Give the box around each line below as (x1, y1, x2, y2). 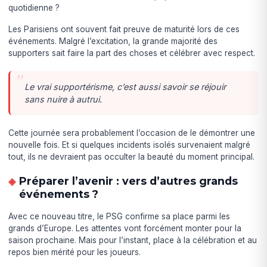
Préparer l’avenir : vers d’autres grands (18, 175, 238, 188)
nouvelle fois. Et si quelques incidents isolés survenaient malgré (8, 140, 251, 150)
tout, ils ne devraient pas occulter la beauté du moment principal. (8, 152, 255, 162)
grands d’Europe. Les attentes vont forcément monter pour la (8, 223, 242, 234)
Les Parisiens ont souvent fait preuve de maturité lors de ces (8, 24, 240, 35)
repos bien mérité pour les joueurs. (8, 247, 141, 257)
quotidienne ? (8, 3, 60, 13)
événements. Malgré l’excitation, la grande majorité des (8, 36, 218, 46)
